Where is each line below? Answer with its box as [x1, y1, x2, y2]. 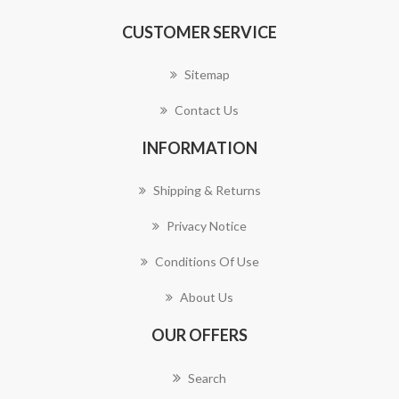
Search [188, 370, 226, 386]
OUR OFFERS [151, 325, 248, 345]
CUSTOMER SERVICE [122, 22, 277, 42]
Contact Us [175, 102, 239, 118]
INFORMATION [142, 138, 257, 158]
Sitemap [183, 67, 230, 82]
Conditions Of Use [154, 254, 259, 269]
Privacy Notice [167, 218, 247, 233]
